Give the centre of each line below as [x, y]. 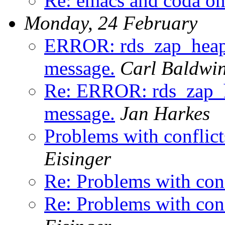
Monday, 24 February [111, 23]
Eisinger [78, 158]
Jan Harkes [165, 113]
